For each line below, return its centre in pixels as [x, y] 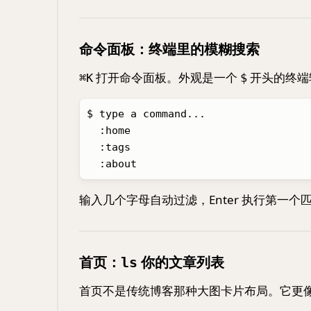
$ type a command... [146, 114]
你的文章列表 [181, 262]
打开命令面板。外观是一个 [167, 77]
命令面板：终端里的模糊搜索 [169, 49]
